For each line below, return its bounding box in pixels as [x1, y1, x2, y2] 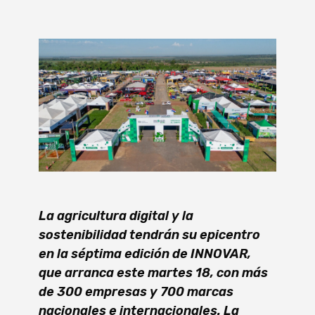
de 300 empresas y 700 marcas [39, 284, 233, 300]
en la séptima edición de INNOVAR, [39, 246, 251, 262]
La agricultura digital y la [39, 208, 193, 224]
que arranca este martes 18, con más [39, 265, 268, 281]
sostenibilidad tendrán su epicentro [39, 227, 260, 243]
